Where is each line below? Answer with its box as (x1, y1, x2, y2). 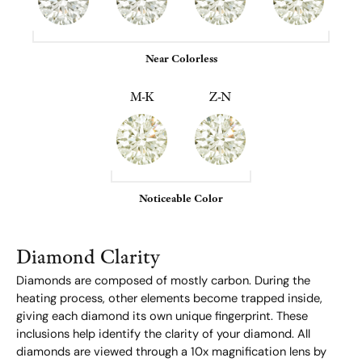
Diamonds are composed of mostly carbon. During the (16, 276, 310, 288)
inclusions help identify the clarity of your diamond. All (16, 329, 310, 342)
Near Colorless (145, 52, 217, 66)
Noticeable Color (139, 192, 223, 206)
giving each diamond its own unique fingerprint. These (16, 311, 308, 324)
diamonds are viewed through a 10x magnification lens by (16, 347, 326, 360)
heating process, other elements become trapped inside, (16, 293, 322, 306)
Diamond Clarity (16, 243, 160, 271)
